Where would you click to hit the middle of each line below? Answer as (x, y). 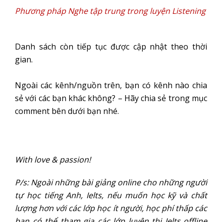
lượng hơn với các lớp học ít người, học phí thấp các (111, 208)
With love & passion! (53, 160)
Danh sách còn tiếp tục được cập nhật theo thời (111, 47)
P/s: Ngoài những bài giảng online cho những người (111, 182)
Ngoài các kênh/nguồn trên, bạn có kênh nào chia (111, 85)
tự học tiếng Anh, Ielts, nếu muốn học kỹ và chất (111, 195)
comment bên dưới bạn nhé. (67, 111)
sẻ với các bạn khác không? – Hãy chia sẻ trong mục (111, 98)
